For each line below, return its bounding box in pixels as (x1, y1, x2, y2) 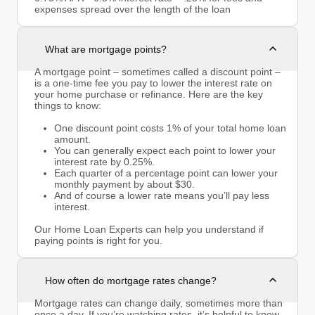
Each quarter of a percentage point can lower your (54, 167, 278, 179)
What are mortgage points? (45, 43, 167, 55)
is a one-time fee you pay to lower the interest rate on (34, 77, 272, 89)
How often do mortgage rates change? (45, 274, 217, 286)
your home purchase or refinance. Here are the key (34, 88, 263, 100)
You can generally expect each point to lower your (54, 144, 276, 156)
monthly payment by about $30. (54, 178, 195, 190)
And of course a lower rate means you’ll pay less (54, 189, 269, 201)
